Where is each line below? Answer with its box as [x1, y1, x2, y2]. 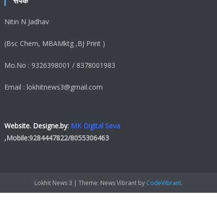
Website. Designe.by [4, 121, 68, 131]
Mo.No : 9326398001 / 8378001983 [4, 61, 116, 70]
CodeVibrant [146, 179, 181, 187]
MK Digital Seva [71, 121, 121, 131]
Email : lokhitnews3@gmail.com [4, 82, 103, 92]
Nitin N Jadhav [4, 17, 49, 27]
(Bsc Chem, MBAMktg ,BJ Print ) [4, 39, 106, 48]
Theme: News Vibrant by [78, 179, 146, 187]
